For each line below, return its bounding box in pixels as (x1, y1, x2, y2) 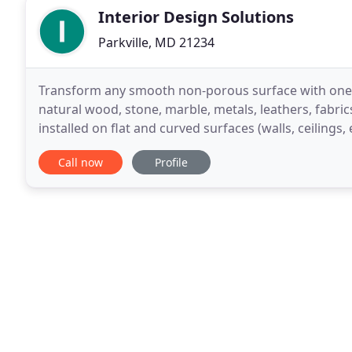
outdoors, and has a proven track (38, 138, 237, 156)
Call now (58, 155, 103, 170)
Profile (155, 155, 188, 170)
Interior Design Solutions (98, 6, 294, 27)
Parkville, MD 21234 (98, 34, 214, 51)
